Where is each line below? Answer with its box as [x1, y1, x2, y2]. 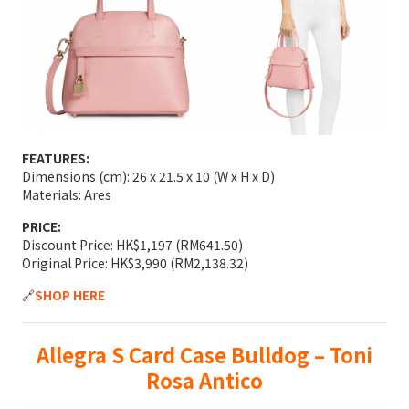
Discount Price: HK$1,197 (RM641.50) [22, 236, 243, 255]
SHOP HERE [35, 286, 105, 305]
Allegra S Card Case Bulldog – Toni [37, 340, 372, 370]
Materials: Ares [22, 185, 111, 204]
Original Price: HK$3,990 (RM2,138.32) [22, 254, 248, 273]
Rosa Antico [146, 365, 263, 395]
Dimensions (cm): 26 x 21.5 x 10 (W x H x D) [22, 167, 275, 186]
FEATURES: [22, 149, 89, 168]
